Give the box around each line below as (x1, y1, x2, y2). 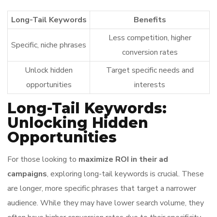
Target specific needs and (106, 65, 194, 76)
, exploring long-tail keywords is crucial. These (47, 169, 204, 179)
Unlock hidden (25, 65, 73, 76)
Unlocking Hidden (7, 114, 148, 132)
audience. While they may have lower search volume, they (7, 198, 204, 208)
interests (134, 79, 165, 90)
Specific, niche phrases (11, 40, 86, 50)
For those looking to (7, 154, 78, 165)
